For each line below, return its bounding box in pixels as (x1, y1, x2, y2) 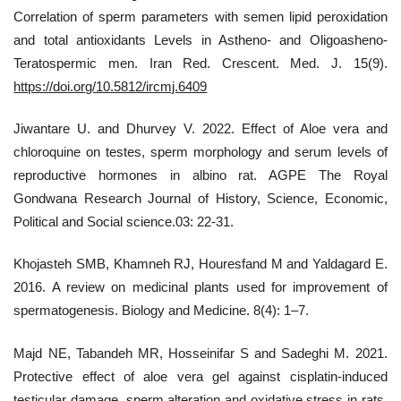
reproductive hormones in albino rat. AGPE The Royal (13, 166, 388, 183)
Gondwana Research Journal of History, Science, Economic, (13, 190, 388, 206)
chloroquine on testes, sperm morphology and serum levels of (13, 143, 388, 159)
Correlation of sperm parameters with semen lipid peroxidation (13, 8, 388, 24)
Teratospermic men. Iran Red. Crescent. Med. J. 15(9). (13, 55, 388, 71)
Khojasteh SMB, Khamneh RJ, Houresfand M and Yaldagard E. (13, 256, 388, 272)
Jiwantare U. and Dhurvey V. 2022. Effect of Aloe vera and (13, 120, 388, 136)
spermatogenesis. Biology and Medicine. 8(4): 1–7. (13, 303, 310, 319)
